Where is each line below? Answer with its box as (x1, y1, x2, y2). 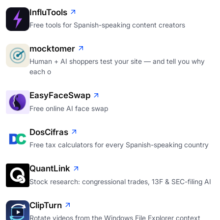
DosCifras (29, 127, 68, 137)
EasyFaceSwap (29, 90, 90, 101)
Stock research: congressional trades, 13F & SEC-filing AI (29, 177, 211, 186)
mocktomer (29, 43, 75, 54)
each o (29, 67, 51, 76)
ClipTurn (29, 200, 62, 210)
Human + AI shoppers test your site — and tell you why (29, 57, 205, 66)
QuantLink (29, 164, 70, 174)
